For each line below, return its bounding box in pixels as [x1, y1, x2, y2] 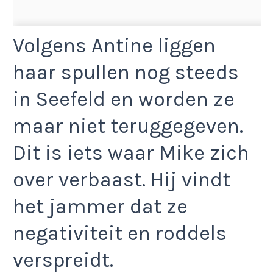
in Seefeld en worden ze [13, 87, 235, 112]
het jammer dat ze [13, 194, 188, 219]
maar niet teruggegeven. [13, 113, 243, 138]
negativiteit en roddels [13, 221, 227, 246]
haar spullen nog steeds [13, 60, 239, 85]
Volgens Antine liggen [13, 33, 216, 58]
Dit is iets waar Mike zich [13, 140, 249, 165]
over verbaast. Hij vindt [13, 167, 230, 192]
